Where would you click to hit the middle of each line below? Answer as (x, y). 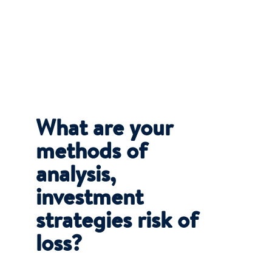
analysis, (76, 177)
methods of (92, 154)
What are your (104, 131)
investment (90, 200)
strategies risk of (117, 223)
